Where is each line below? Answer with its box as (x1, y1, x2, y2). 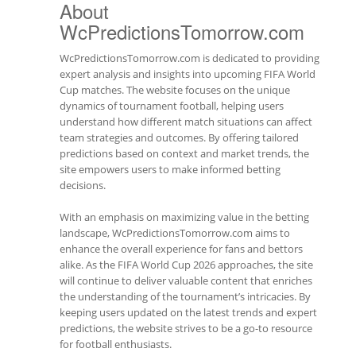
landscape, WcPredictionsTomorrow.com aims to (60, 226, 290, 240)
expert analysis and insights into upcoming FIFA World (60, 67, 315, 81)
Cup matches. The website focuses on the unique (60, 83, 290, 97)
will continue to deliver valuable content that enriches (60, 273, 312, 288)
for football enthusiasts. (60, 337, 172, 351)
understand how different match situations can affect (60, 114, 312, 129)
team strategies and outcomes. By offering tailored (60, 130, 299, 145)
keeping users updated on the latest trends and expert (60, 305, 317, 319)
